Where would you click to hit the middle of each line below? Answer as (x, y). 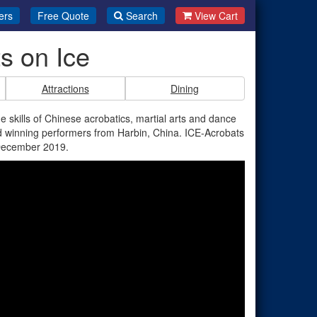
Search (142, 16)
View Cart (216, 16)
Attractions (65, 88)
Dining (185, 88)
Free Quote (63, 16)
